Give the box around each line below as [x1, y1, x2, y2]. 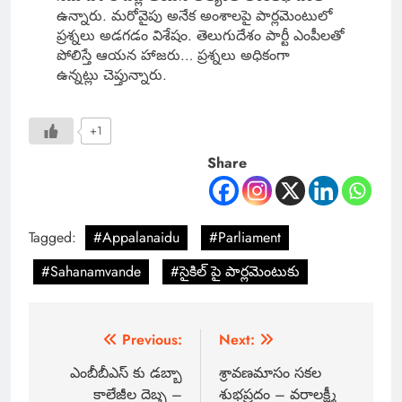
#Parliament [209, 226, 281, 248]
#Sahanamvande [41, 260, 141, 282]
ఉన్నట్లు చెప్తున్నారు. [56, 64, 167, 85]
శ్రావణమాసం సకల [219, 362, 321, 383]
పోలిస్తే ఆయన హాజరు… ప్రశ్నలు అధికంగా [56, 44, 290, 66]
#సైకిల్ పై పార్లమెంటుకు [170, 260, 300, 282]
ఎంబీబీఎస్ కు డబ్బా [70, 362, 182, 383]
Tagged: [29, 226, 81, 248]
